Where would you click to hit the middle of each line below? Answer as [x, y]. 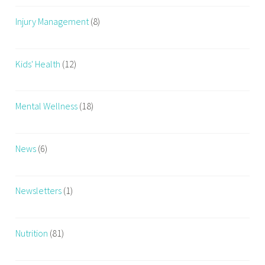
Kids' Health [38, 64]
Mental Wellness [47, 106]
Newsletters [39, 191]
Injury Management [52, 21]
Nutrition [32, 233]
